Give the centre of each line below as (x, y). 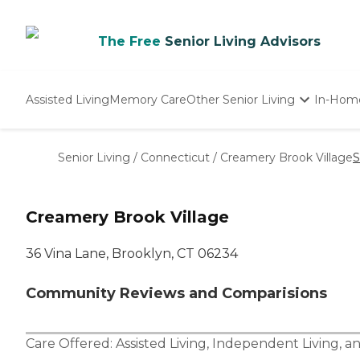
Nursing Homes (232, 154)
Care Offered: (71, 344)
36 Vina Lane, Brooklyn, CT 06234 (132, 254)
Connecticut (175, 157)
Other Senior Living (241, 99)
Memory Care (148, 99)
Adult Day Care (229, 171)
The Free (129, 41)
